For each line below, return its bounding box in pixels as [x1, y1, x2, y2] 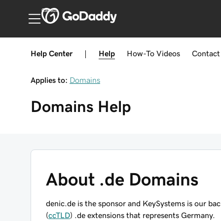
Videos [156, 49, 180, 57]
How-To [127, 49, 154, 57]
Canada [41, 8, 58, 13]
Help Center [31, 49, 73, 57]
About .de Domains [46, 170, 199, 188]
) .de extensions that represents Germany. [70, 211, 215, 219]
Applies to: [31, 76, 68, 84]
